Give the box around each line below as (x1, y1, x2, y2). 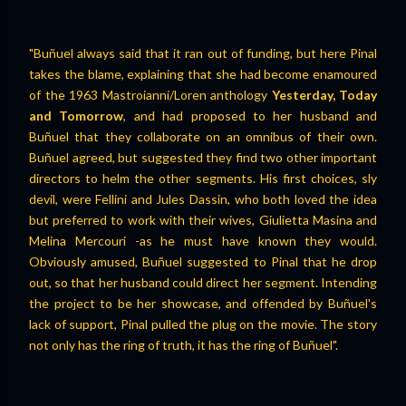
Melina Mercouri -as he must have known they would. (29, 233, 377, 248)
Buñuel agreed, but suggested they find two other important (29, 150, 377, 165)
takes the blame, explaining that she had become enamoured (29, 66, 377, 82)
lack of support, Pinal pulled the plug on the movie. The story (29, 316, 377, 332)
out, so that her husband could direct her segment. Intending (29, 275, 377, 290)
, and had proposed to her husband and (123, 108, 377, 123)
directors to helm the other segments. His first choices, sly (29, 170, 377, 186)
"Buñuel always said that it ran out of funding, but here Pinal (29, 45, 377, 61)
